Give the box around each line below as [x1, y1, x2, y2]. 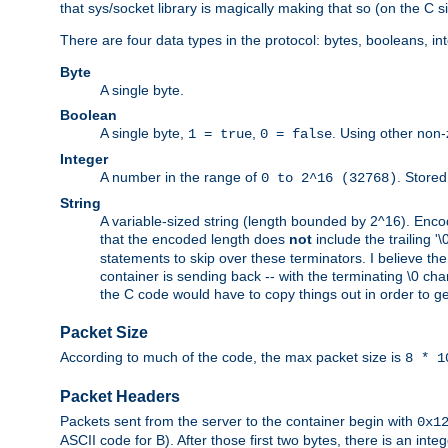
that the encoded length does [100, 231, 289, 248]
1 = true [188, 126, 252, 143]
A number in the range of [100, 169, 261, 186]
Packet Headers [60, 388, 180, 405]
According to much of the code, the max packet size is [60, 349, 405, 366]
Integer [60, 151, 108, 168]
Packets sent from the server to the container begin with [60, 413, 417, 430]
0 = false [260, 126, 332, 143]
